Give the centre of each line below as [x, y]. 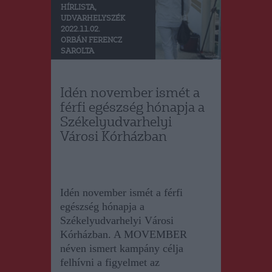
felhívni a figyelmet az [110, 263]
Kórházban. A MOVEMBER [124, 235]
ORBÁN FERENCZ [91, 41]
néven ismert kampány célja [122, 249]
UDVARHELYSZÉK [93, 19]
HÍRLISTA [78, 8]
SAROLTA [77, 52]
